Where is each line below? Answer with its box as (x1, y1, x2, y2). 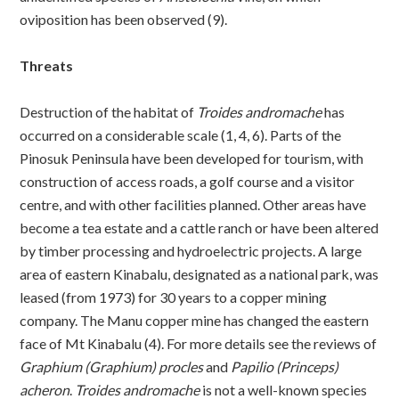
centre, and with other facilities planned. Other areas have (20, 195, 367, 213)
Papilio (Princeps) (231, 357, 339, 375)
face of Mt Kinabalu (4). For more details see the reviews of (20, 334, 378, 352)
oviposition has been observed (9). (20, 10, 228, 28)
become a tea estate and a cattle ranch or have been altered (20, 218, 379, 236)
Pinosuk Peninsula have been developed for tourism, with (20, 149, 364, 167)
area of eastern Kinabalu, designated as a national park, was (20, 265, 379, 282)
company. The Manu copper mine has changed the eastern (20, 311, 370, 329)
